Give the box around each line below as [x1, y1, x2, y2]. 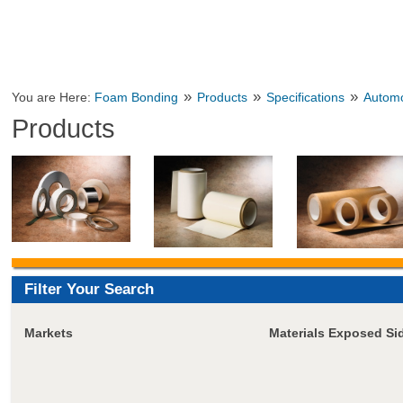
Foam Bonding [94, 91, 179, 104]
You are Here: [12, 91, 95, 104]
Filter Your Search [23, 280, 154, 298]
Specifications [266, 91, 345, 104]
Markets [23, 325, 73, 340]
